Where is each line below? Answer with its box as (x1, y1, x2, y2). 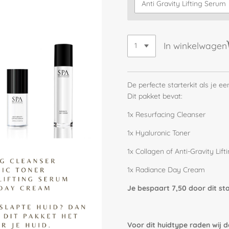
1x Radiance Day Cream (127, 165, 205, 174)
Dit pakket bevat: (127, 91, 182, 101)
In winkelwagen (163, 40, 227, 52)
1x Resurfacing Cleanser (127, 109, 205, 119)
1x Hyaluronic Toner (127, 128, 190, 138)
